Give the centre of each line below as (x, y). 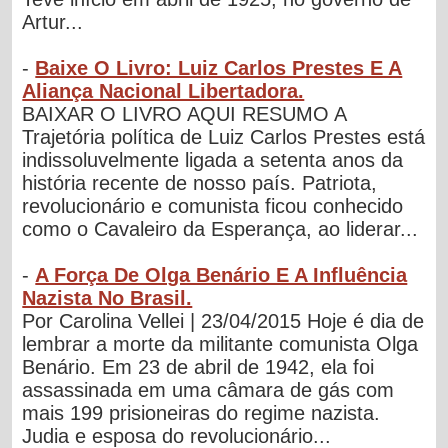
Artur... (53, 21)
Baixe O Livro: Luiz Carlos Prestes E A (219, 67)
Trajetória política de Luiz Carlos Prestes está (224, 136)
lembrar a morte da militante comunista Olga (220, 343)
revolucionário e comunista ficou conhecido (213, 205)
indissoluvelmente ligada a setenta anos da (213, 159)
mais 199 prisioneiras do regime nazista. (201, 412)
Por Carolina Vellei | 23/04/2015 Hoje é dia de (223, 320)
